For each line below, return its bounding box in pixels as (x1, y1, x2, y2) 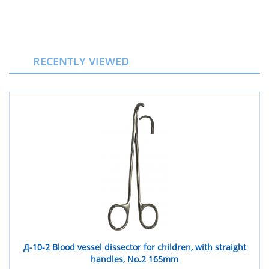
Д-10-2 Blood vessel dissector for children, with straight (23, 241, 246, 253)
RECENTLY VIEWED (33, 54, 129, 68)
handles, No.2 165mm (91, 253, 178, 265)
